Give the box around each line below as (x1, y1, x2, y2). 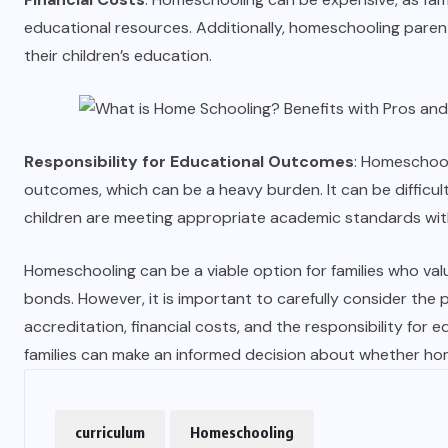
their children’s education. (24, 45, 212, 66)
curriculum (75, 423, 145, 441)
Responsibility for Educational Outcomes (24, 151, 354, 172)
